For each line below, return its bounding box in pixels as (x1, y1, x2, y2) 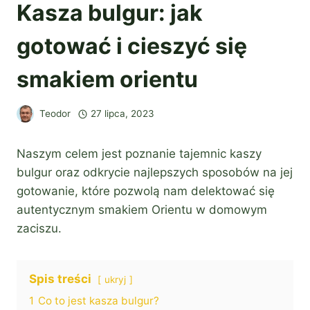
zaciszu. (17, 221, 62, 236)
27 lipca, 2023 (90, 108, 154, 120)
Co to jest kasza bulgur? (38, 294, 159, 308)
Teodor (39, 108, 71, 120)
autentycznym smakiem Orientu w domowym (17, 203, 267, 217)
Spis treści (29, 272, 91, 286)
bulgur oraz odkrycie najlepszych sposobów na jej (17, 165, 293, 180)
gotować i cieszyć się (17, 32, 247, 60)
